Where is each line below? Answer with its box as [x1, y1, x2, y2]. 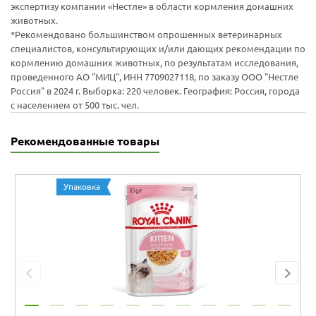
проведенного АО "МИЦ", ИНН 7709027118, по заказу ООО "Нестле [11, 72, 298, 82]
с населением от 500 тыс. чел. [11, 100, 139, 110]
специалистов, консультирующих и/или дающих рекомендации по [11, 44, 305, 54]
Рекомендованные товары [11, 135, 159, 147]
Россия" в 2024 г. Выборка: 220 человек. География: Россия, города [11, 86, 300, 96]
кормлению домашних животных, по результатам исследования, [11, 58, 298, 68]
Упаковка [63, 182, 100, 191]
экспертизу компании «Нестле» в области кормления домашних [11, 1, 293, 11]
